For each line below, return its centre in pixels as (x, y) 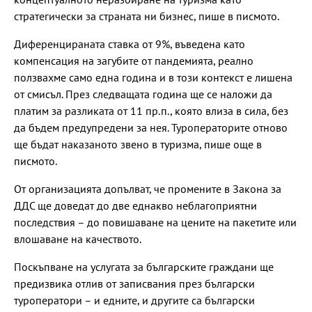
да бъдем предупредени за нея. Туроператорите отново (151, 127)
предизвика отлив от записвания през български (134, 283)
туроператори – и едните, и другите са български (134, 300)
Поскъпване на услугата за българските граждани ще (144, 266)
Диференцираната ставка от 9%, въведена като (130, 44)
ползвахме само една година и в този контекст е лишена (153, 77)
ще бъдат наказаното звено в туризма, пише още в (138, 144)
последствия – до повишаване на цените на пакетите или (155, 222)
